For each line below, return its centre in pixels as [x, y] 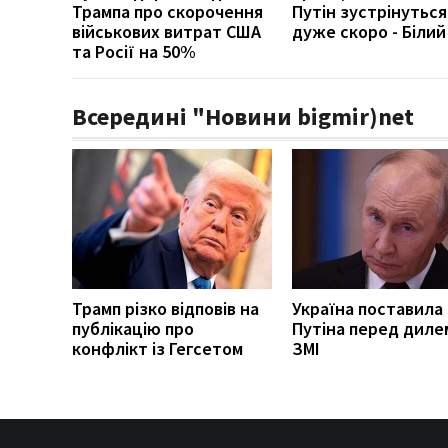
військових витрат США [166, 31]
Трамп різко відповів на [165, 308]
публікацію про [133, 328]
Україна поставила [367, 308]
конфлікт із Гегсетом [157, 348]
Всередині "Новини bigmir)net [243, 116]
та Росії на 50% [134, 51]
